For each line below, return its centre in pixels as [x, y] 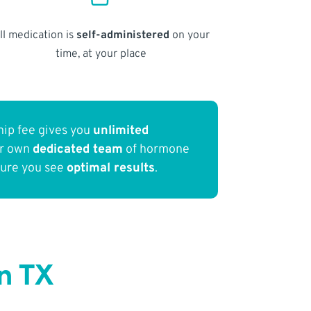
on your [189, 35]
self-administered [123, 35]
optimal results [111, 169]
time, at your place [101, 54]
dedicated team [78, 150]
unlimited [121, 131]
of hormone [157, 150]
